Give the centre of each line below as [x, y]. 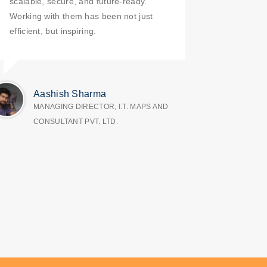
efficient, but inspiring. [53, 31]
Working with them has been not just [81, 16]
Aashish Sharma [70, 94]
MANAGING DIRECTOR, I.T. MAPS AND [101, 107]
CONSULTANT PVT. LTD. [76, 122]
